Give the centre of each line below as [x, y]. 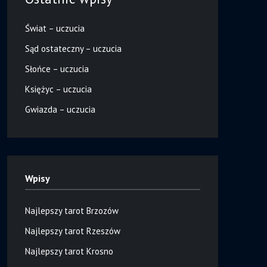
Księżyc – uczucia [58, 89]
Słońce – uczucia [57, 69]
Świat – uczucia [55, 28]
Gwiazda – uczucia [60, 109]
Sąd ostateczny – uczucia [73, 48]
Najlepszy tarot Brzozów [72, 210]
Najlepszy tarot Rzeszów [72, 231]
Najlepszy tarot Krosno [69, 251]
